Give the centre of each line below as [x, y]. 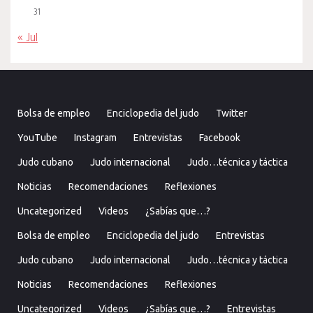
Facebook [220, 138]
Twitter [232, 114]
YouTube [37, 138]
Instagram [95, 138]
